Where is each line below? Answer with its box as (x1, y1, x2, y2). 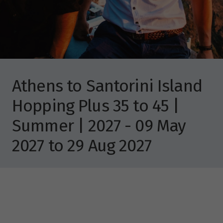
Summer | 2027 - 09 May (12, 115, 186, 136)
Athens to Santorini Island (12, 75, 202, 96)
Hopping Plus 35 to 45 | (12, 95, 180, 116)
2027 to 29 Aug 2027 (12, 135, 151, 156)
